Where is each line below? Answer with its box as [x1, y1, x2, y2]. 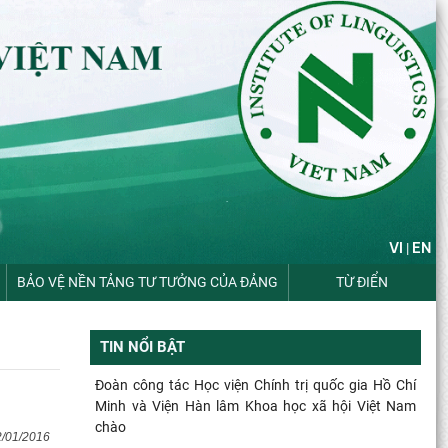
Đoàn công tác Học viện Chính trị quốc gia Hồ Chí [95, 376, 416, 393]
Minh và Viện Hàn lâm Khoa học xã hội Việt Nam [95, 397, 416, 414]
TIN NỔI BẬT [100, 338, 185, 356]
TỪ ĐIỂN [336, 273, 389, 290]
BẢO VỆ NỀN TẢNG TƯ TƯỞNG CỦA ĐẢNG [16, 273, 278, 290]
